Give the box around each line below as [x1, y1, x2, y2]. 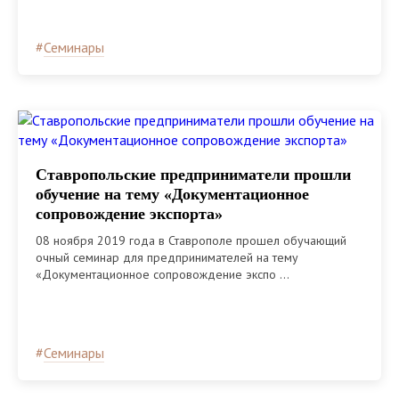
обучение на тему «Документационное [36, 184, 309, 203]
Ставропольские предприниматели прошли [36, 165, 351, 183]
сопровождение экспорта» [36, 204, 223, 223]
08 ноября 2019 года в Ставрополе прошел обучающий [36, 232, 346, 248]
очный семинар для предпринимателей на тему [36, 248, 298, 265]
